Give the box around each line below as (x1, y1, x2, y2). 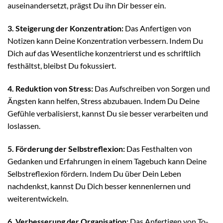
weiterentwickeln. (7, 193, 68, 203)
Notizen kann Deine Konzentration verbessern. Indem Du (7, 36, 203, 46)
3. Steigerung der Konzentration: (7, 23, 123, 33)
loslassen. (7, 120, 40, 130)
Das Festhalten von (125, 143, 192, 153)
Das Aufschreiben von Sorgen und (93, 83, 210, 93)
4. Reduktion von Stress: (7, 83, 93, 93)
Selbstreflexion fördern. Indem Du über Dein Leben (7, 168, 181, 178)
